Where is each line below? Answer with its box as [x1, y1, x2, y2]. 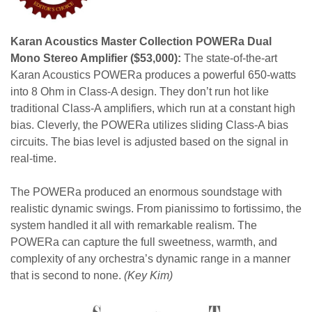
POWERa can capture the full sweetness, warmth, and [10, 236, 277, 248]
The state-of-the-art [181, 52, 277, 64]
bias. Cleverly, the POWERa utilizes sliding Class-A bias [10, 119, 288, 131]
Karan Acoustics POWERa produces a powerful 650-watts [10, 69, 296, 81]
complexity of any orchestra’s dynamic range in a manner [10, 253, 290, 265]
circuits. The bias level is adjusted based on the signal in [10, 136, 288, 148]
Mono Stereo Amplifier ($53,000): [10, 52, 181, 64]
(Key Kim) [124, 270, 173, 281]
